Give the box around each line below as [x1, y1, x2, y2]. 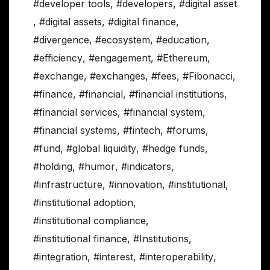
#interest [93, 251, 133, 263]
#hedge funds [142, 142, 205, 155]
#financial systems [33, 124, 117, 137]
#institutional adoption [33, 196, 133, 209]
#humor [78, 160, 115, 173]
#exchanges [90, 70, 145, 83]
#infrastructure [33, 178, 102, 191]
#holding [33, 160, 72, 173]
